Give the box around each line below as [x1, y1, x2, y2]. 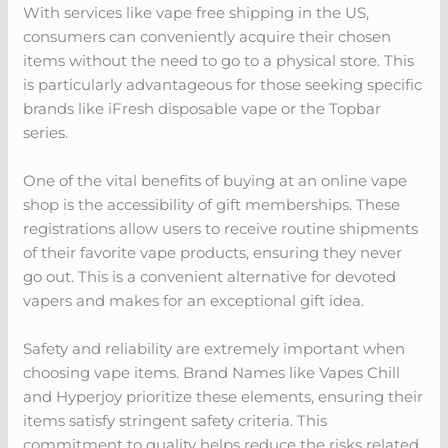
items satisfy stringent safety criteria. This [23, 411, 328, 431]
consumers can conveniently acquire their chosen [23, 27, 392, 47]
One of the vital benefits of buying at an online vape [23, 171, 408, 191]
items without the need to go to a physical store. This [23, 51, 415, 71]
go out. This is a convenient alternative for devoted [23, 267, 397, 287]
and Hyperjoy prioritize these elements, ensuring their [23, 387, 424, 407]
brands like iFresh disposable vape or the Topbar [23, 99, 382, 119]
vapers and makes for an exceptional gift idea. [23, 291, 365, 311]
